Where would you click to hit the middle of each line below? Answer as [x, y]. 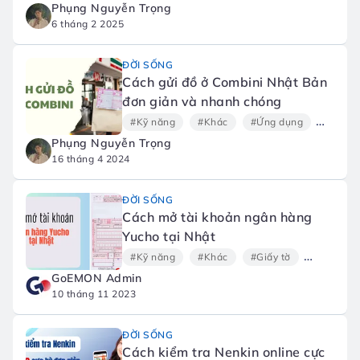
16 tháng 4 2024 [91, 159]
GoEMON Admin [96, 278]
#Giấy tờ [270, 257]
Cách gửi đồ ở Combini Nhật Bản [225, 82]
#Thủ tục [334, 257]
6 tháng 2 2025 [88, 24]
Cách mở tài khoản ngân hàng [217, 217]
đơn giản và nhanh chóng [202, 101]
